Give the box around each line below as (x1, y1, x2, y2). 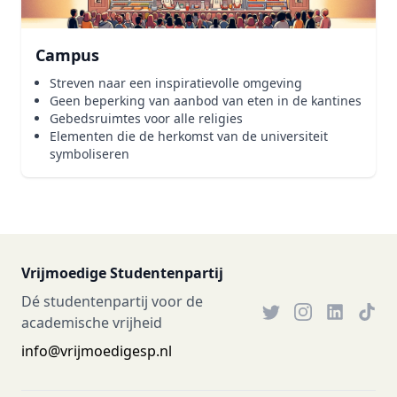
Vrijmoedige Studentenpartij (21, 263, 223, 283)
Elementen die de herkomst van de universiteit (50, 128, 328, 144)
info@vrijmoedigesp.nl (21, 341, 172, 361)
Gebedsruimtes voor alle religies (50, 110, 243, 127)
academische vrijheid (21, 313, 162, 332)
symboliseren (50, 145, 129, 162)
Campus (35, 44, 99, 66)
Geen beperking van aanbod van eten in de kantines (50, 92, 362, 109)
